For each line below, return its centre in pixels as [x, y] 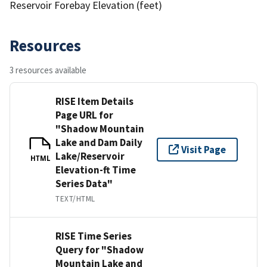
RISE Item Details [94, 101]
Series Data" [84, 183]
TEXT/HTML [75, 198]
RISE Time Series [94, 236]
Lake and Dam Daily [99, 142]
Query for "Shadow [100, 249]
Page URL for [84, 115]
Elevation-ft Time [96, 170]
